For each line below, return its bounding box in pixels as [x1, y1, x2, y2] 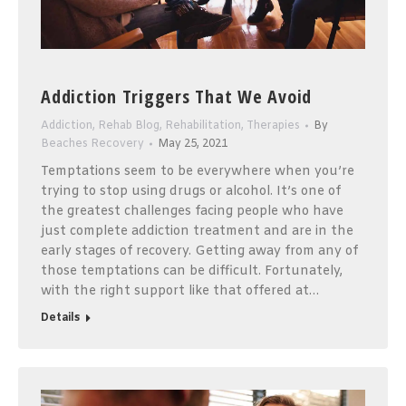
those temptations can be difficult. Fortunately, [41, 262, 343, 280]
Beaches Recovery [41, 136, 144, 151]
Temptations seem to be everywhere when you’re [41, 162, 354, 180]
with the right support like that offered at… [41, 282, 319, 300]
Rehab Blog [98, 118, 159, 133]
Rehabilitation [165, 118, 241, 133]
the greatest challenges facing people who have [41, 202, 343, 220]
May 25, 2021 [158, 136, 227, 151]
